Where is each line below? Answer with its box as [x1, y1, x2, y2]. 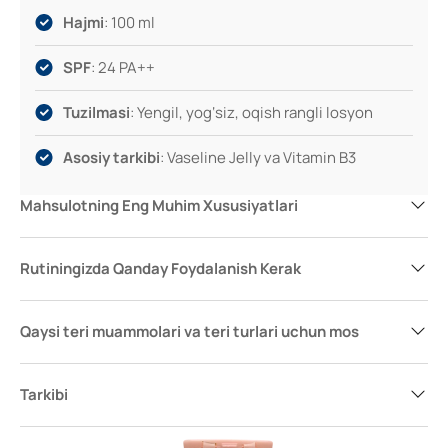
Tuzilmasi [63, 102, 130, 123]
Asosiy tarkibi [63, 147, 160, 168]
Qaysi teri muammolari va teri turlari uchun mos [20, 321, 359, 342]
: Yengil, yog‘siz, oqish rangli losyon [130, 102, 373, 123]
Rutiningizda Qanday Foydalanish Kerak [20, 258, 301, 279]
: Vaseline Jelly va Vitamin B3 [160, 147, 356, 168]
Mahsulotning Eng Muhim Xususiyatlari [20, 195, 298, 216]
